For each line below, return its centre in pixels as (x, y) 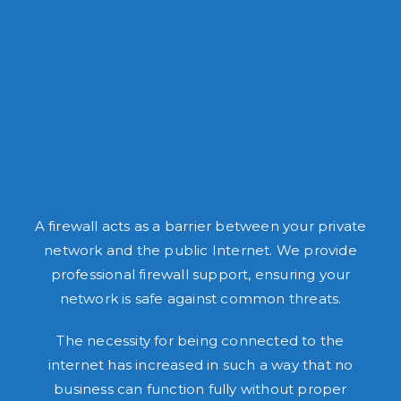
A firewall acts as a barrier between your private (200, 226)
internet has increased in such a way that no (200, 365)
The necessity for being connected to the (200, 341)
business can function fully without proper (200, 389)
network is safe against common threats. (200, 299)
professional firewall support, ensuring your (200, 275)
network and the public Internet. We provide (200, 251)
